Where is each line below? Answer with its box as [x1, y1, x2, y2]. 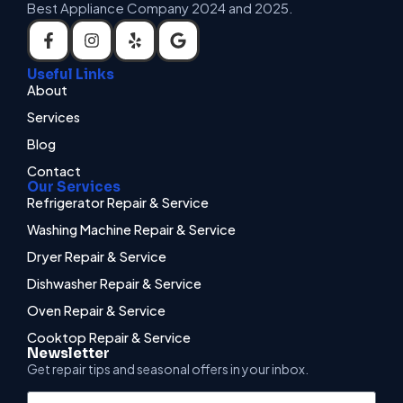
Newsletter [27, 344, 110, 362]
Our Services [27, 177, 121, 195]
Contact [27, 162, 81, 179]
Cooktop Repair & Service [27, 328, 191, 345]
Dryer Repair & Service [27, 247, 166, 264]
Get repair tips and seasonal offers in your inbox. [27, 360, 309, 377]
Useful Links [27, 65, 114, 83]
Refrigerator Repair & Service [27, 193, 209, 210]
